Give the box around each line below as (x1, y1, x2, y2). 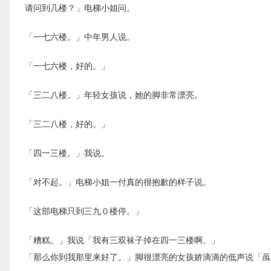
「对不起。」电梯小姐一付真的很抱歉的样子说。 (25, 177, 211, 187)
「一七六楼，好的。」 (25, 60, 109, 71)
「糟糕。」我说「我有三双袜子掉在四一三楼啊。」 (25, 235, 220, 245)
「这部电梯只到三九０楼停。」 (25, 206, 143, 216)
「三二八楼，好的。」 (25, 119, 109, 129)
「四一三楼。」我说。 (25, 148, 109, 158)
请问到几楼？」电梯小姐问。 (25, 2, 135, 13)
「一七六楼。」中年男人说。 (25, 31, 135, 42)
